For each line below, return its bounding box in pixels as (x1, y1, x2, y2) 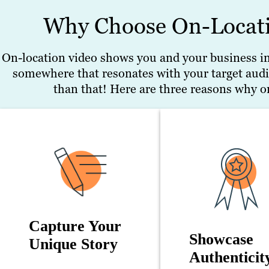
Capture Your (29, 217, 121, 235)
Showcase (189, 231, 254, 249)
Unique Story (29, 235, 118, 253)
